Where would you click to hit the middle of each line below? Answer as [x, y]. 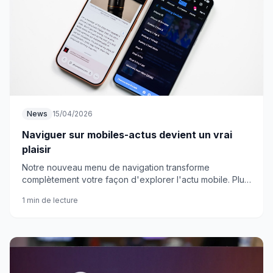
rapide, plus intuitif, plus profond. [87, 192]
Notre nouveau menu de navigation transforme [116, 167]
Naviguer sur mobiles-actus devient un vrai [127, 135]
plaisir [37, 149]
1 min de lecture [50, 200]
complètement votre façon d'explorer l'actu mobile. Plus [135, 179]
